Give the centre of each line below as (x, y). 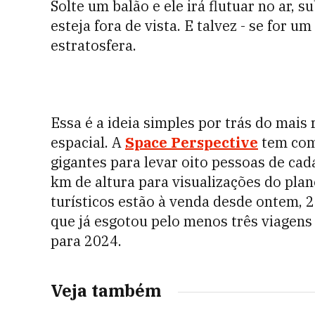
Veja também (106, 290)
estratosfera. (94, 45)
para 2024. (86, 241)
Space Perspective (192, 142)
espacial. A (86, 142)
